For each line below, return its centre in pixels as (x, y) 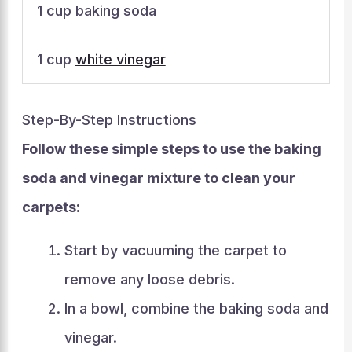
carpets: (51, 207)
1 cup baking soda (96, 11)
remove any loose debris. (149, 279)
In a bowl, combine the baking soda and (196, 308)
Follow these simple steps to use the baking (171, 149)
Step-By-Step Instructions (109, 120)
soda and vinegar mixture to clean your (158, 178)
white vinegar (120, 59)
